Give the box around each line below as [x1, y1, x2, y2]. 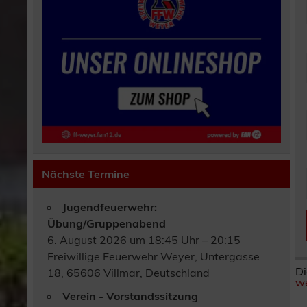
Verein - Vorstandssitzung [62, 289, 199, 304]
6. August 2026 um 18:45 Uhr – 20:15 [47, 233, 241, 247]
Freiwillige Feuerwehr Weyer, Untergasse [47, 249, 260, 264]
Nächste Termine [42, 167, 130, 181]
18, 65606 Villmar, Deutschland [47, 266, 210, 280]
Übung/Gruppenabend [47, 217, 167, 231]
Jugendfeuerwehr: [62, 200, 158, 214]
